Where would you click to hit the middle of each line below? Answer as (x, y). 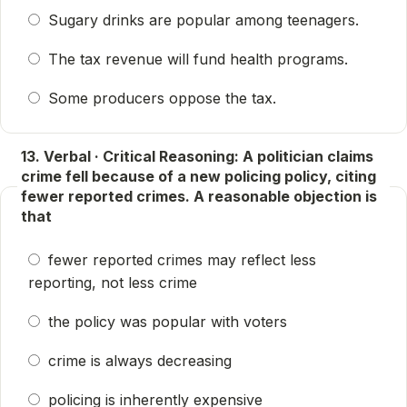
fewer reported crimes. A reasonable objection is (199, 196)
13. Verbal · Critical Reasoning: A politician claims (197, 156)
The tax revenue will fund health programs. (198, 59)
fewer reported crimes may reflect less (182, 260)
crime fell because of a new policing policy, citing (199, 176)
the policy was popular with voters (168, 322)
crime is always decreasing (140, 361)
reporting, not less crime (113, 283)
